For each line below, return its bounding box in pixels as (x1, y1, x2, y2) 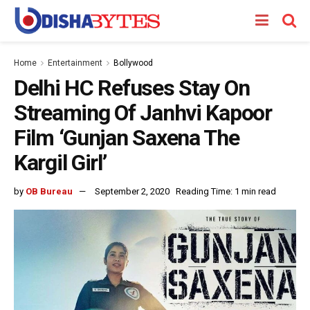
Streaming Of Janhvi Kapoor (14, 100, 272, 126)
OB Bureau (26, 185, 73, 197)
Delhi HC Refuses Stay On (14, 75, 250, 101)
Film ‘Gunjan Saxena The (14, 125, 239, 151)
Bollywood (113, 58, 153, 68)
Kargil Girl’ (14, 149, 107, 176)
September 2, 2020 (95, 185, 170, 197)
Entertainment (48, 58, 102, 68)
